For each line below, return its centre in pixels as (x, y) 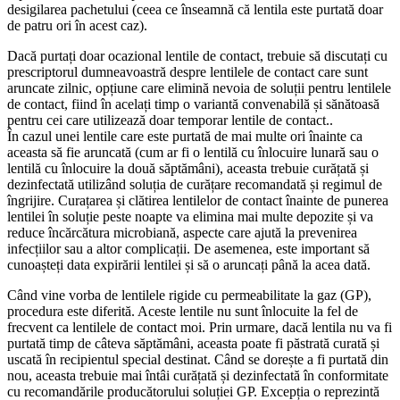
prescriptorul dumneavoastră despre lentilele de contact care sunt (187, 71)
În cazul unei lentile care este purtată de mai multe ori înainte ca (185, 136)
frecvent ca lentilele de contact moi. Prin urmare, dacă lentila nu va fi (200, 327)
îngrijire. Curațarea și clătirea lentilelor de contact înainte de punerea (198, 200)
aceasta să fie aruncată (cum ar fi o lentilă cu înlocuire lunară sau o (193, 152)
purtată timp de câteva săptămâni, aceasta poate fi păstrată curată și (193, 343)
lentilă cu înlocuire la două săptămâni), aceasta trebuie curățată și (188, 168)
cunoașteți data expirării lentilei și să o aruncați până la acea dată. (189, 264)
